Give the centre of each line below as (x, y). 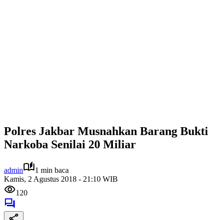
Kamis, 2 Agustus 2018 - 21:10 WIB (61, 179)
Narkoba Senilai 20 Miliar (70, 144)
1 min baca (52, 170)
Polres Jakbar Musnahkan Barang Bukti (106, 131)
